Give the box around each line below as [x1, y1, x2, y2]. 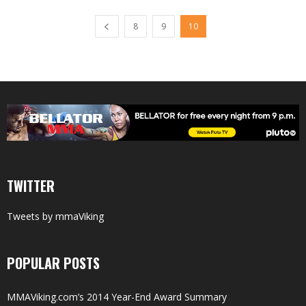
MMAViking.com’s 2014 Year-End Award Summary [7, 290, 227, 303]
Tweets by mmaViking [7, 209, 104, 223]
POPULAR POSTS [7, 252, 100, 273]
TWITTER [7, 175, 55, 196]
